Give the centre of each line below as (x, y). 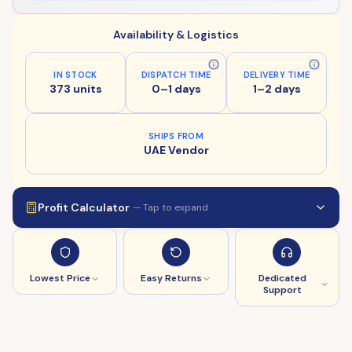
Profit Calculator (84, 207)
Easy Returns (171, 278)
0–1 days (176, 89)
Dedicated (282, 278)
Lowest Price (60, 278)
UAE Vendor (176, 150)
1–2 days (277, 89)
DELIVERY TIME (277, 75)
